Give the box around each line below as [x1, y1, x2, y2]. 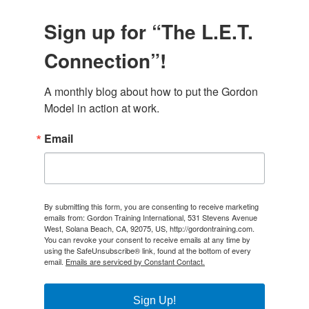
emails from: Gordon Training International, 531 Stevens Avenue [44, 212, 257, 223]
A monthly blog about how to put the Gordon [44, 83, 258, 100]
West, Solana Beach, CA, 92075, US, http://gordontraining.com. [44, 223, 255, 235]
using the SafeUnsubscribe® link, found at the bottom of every [44, 245, 251, 257]
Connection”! [44, 46, 166, 75]
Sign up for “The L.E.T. [44, 17, 253, 46]
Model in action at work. [44, 100, 159, 117]
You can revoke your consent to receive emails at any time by [44, 234, 250, 246]
